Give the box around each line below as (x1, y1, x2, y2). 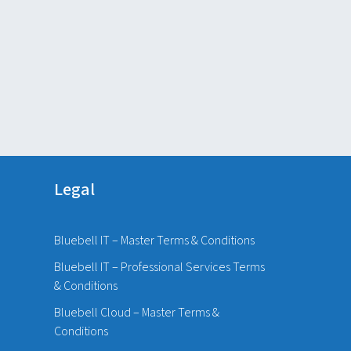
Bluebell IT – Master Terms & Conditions (53, 232, 255, 250)
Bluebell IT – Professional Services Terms (53, 259, 265, 277)
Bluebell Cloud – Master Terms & (53, 304, 219, 322)
